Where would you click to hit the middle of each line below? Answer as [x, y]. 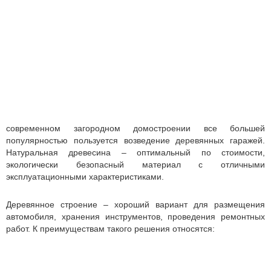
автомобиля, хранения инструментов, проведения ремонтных [135, 217]
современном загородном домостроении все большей [135, 128]
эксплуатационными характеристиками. [85, 177]
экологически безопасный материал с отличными [135, 165]
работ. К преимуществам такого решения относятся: [110, 229]
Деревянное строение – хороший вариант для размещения [135, 204]
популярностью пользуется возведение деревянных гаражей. [135, 140]
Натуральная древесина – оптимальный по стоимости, [135, 152]
